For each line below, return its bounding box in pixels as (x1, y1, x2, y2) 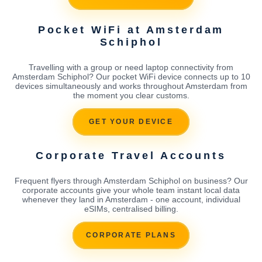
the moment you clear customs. (73, 90, 189, 100)
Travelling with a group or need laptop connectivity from (29, 62, 233, 72)
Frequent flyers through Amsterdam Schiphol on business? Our (14, 175, 248, 185)
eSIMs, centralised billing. (84, 204, 178, 213)
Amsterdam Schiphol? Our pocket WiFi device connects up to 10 (12, 71, 250, 81)
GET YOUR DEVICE (89, 118, 173, 126)
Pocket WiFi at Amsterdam (37, 23, 225, 36)
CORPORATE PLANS (86, 231, 176, 240)
